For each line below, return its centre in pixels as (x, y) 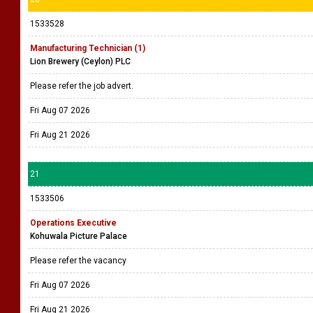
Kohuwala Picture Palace (79, 236)
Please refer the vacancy (79, 261)
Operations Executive (73, 223)
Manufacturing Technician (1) (88, 48)
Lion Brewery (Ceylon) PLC (80, 61)
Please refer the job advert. (84, 86)
